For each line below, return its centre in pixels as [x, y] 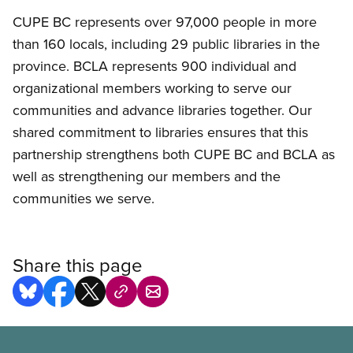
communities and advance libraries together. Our [162, 110]
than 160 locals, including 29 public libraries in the [166, 44]
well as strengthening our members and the [147, 176]
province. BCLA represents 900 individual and [154, 66]
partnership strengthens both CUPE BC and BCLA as [174, 154]
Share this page [78, 265]
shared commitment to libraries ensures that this [160, 132]
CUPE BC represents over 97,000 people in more [165, 22]
